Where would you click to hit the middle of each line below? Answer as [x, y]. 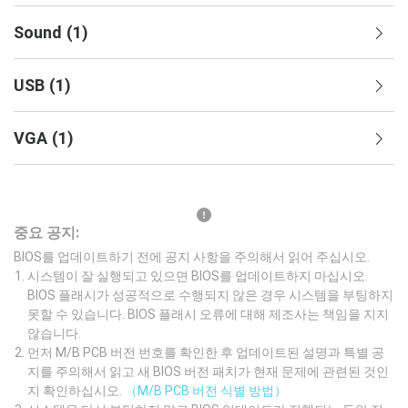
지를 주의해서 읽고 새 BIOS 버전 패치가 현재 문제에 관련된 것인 [208, 372]
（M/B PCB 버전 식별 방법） [206, 391]
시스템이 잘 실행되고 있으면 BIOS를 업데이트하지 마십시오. [198, 276]
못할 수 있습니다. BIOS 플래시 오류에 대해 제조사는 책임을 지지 [208, 314]
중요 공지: [46, 233]
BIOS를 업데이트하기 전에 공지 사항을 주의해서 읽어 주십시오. [192, 257]
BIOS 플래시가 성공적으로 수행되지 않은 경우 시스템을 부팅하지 [210, 295]
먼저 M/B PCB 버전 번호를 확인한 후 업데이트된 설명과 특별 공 [206, 352]
